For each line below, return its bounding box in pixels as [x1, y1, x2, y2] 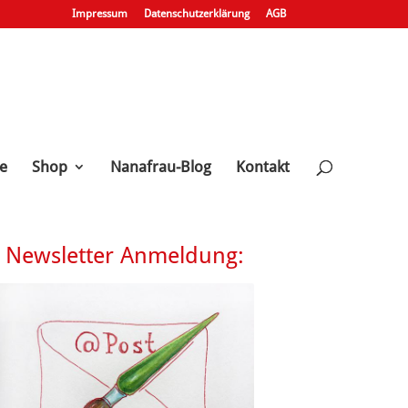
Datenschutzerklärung [143, 7, 250, 20]
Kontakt [235, 158, 290, 176]
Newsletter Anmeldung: [5, 242, 244, 269]
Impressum [71, 7, 127, 20]
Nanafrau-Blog [109, 158, 211, 176]
